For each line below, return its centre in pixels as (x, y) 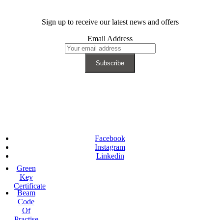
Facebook (110, 138)
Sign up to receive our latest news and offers (110, 22)
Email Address (110, 39)
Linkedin (110, 156)
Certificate (30, 186)
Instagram (110, 147)
